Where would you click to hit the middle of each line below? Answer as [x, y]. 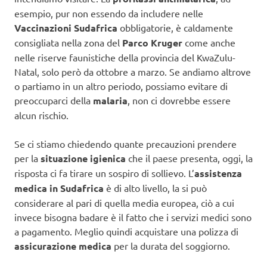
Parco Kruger [152, 42]
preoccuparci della [52, 100]
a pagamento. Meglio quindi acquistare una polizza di [126, 231]
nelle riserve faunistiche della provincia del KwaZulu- [125, 57]
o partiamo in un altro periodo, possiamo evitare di [121, 86]
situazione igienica [83, 158]
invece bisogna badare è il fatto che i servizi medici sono [133, 217]
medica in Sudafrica [59, 188]
